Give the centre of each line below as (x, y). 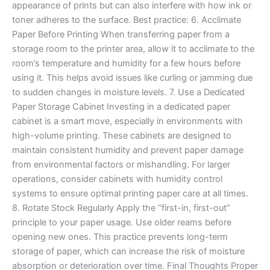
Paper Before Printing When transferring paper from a (121, 34)
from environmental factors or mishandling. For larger (121, 164)
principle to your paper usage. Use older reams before (122, 222)
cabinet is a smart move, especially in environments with (127, 121)
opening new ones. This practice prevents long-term (120, 237)
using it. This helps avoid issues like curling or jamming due (132, 77)
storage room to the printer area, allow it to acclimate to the (133, 49)
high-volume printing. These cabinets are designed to (122, 135)
